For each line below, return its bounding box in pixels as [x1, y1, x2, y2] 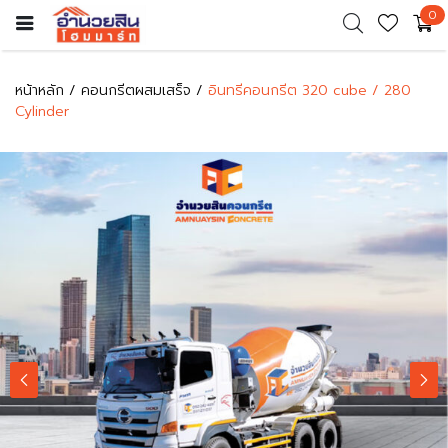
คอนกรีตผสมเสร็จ [81, 80, 191, 101]
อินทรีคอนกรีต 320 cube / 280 [208, 80, 411, 101]
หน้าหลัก [15, 80, 64, 101]
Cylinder [15, 101, 69, 122]
